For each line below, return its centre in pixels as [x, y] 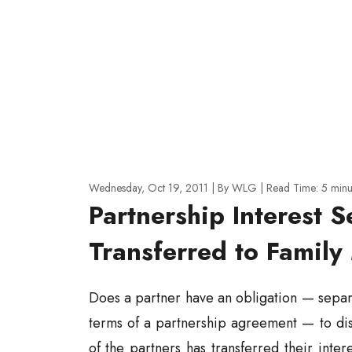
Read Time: [292, 188]
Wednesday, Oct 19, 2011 [150, 188]
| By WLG [235, 188]
